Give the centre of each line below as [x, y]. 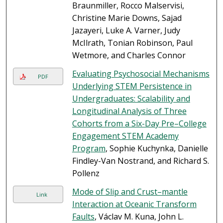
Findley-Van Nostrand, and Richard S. [140, 161]
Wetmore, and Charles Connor [129, 56]
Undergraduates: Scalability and [131, 99]
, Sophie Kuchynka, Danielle [157, 149]
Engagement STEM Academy [125, 136]
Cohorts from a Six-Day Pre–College [139, 124]
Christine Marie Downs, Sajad [127, 18]
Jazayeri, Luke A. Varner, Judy [126, 31]
